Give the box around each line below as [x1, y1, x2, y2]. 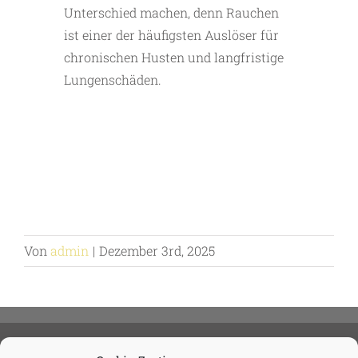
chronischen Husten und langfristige [64, 49, 284, 66]
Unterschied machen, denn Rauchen [64, 4, 279, 22]
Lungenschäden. [64, 71, 161, 89]
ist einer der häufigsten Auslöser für [64, 26, 279, 44]
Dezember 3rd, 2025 [99, 242, 215, 260]
